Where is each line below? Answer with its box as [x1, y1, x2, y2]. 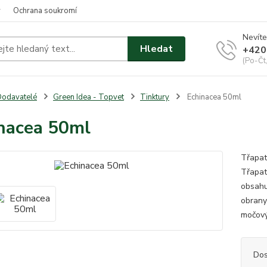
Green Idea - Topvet [52, 92, 124, 103]
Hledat [140, 42, 173, 55]
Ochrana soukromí [13, 5, 77, 16]
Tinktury [139, 92, 169, 103]
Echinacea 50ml [185, 92, 241, 103]
